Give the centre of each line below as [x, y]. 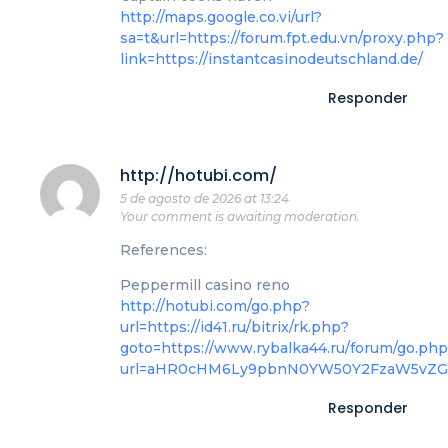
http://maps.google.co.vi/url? [221, 17]
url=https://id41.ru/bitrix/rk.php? [234, 327]
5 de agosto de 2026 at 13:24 [204, 198]
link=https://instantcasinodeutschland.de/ [271, 59]
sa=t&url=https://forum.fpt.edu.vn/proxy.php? [282, 38]
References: [163, 250]
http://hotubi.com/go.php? [215, 306]
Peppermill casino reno [205, 285]
